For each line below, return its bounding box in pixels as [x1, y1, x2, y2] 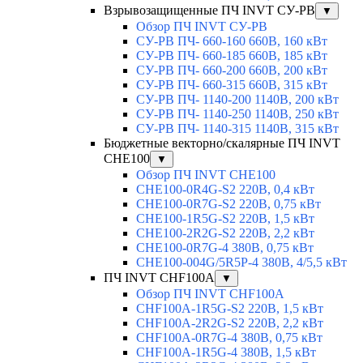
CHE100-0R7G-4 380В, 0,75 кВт [136, 241, 314, 255]
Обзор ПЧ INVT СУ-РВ [136, 19, 267, 34]
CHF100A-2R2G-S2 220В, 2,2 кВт [136, 316, 323, 331]
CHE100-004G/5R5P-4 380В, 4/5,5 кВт [136, 255, 347, 270]
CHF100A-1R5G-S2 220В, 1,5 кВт [136, 301, 323, 316]
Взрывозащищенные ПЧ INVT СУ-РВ [104, 3, 315, 18]
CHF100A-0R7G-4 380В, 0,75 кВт [136, 331, 322, 345]
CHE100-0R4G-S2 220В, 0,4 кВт [136, 182, 314, 197]
